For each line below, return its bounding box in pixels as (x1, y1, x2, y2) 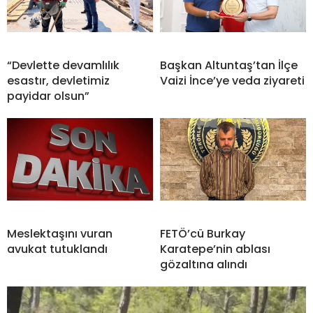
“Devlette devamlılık (7, 57, 119, 74)
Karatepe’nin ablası (160, 241, 270, 258)
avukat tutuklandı (7, 241, 108, 258)
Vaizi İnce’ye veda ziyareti (160, 73, 305, 89)
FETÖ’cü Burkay (160, 226, 245, 242)
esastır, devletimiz (7, 73, 110, 89)
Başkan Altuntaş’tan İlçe (160, 57, 298, 74)
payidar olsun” (7, 88, 89, 105)
